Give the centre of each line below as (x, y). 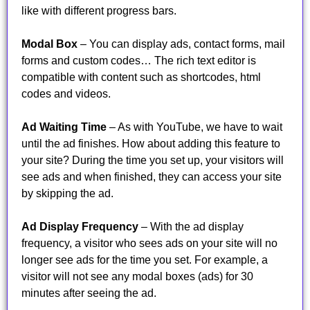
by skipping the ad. (67, 194)
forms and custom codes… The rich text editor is (139, 61)
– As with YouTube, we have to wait (194, 127)
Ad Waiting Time (64, 127)
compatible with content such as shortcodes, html (141, 77)
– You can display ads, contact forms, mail (181, 44)
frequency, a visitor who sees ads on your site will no (149, 244)
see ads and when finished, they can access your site (152, 177)
